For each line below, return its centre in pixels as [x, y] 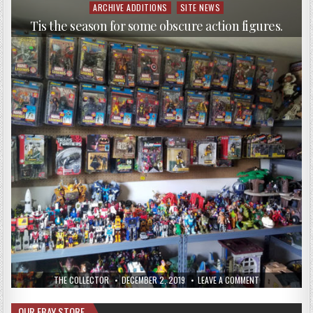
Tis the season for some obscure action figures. [156, 26]
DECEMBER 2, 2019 [153, 280]
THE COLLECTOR [81, 280]
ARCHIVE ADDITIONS [130, 8]
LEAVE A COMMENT [228, 280]
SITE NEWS [200, 8]
